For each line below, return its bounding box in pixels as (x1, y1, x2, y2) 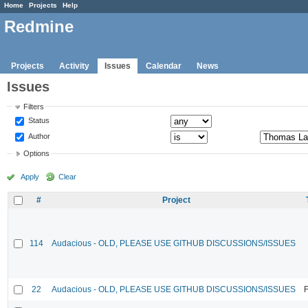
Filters (23, 102, 45, 111)
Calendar (146, 60, 181, 71)
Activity (59, 60, 89, 71)
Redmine (4, 17, 74, 36)
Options (23, 149, 50, 158)
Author (26, 131, 51, 140)
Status (26, 115, 50, 124)
